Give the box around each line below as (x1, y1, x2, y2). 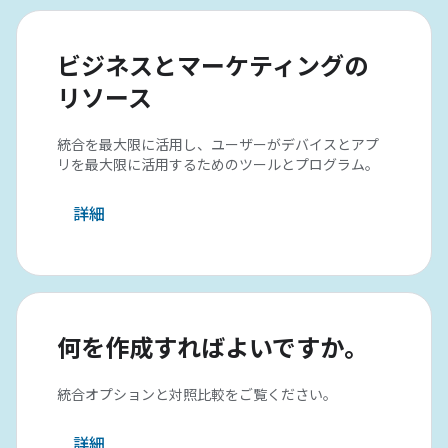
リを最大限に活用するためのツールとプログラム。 (57, 156, 379, 174)
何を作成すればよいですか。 (57, 334, 368, 364)
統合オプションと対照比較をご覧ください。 (57, 386, 337, 404)
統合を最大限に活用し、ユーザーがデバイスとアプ (57, 136, 379, 154)
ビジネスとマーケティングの (57, 52, 368, 82)
